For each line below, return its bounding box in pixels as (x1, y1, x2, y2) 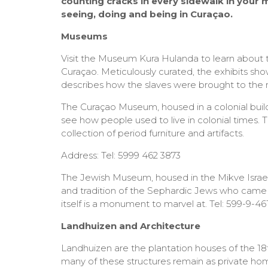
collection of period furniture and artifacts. (61, 127, 244, 139)
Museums (61, 31, 108, 42)
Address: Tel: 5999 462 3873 (61, 150, 181, 162)
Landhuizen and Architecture (61, 220, 200, 232)
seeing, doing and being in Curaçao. (61, 8, 233, 20)
